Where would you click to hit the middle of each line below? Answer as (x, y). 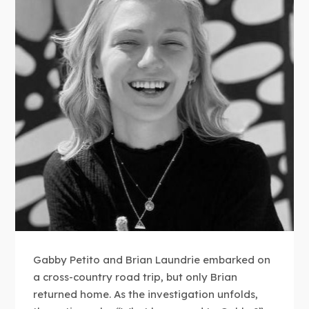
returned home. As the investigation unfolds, (146, 294)
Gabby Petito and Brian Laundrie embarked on (152, 259)
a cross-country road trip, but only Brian (136, 277)
